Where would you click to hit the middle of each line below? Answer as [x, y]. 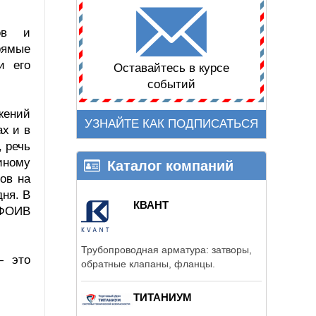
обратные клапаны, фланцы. [148, 263]
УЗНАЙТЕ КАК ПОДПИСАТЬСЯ [171, 124]
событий [171, 85]
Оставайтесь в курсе [171, 68]
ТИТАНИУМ [163, 297]
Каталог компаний [170, 165]
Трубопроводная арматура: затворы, [166, 249]
